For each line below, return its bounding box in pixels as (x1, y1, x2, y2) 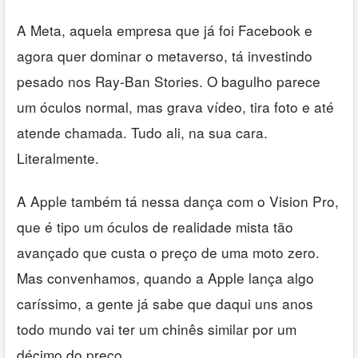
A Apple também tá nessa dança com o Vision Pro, (17, 191, 339, 212)
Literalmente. (17, 147, 99, 168)
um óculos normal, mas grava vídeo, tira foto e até (17, 96, 334, 117)
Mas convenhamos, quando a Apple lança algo (17, 268, 314, 288)
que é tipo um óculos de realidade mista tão (17, 217, 293, 237)
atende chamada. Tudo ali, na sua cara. (17, 121, 268, 142)
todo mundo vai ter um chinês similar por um (17, 319, 296, 340)
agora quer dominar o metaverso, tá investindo (17, 45, 312, 66)
